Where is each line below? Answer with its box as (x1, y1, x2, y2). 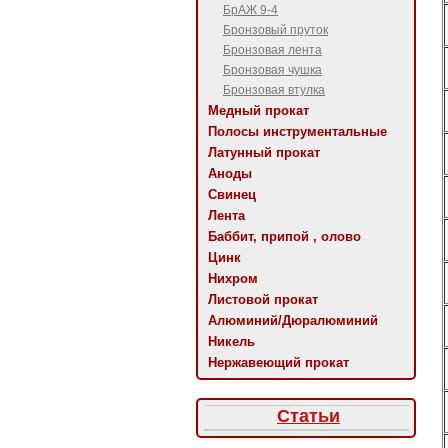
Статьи (277, 406, 340, 426)
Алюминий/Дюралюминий (208, 313, 378, 328)
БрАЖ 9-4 (223, 3, 278, 17)
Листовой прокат (208, 292, 318, 307)
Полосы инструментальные (208, 124, 387, 139)
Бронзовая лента (223, 43, 322, 57)
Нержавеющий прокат (208, 355, 349, 370)
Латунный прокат (208, 145, 320, 160)
